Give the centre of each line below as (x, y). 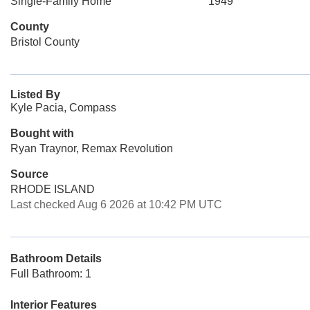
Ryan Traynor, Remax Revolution (92, 148)
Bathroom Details (56, 258)
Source (29, 174)
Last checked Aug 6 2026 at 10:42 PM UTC (116, 204)
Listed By (35, 94)
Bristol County (45, 42)
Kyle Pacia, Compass (63, 108)
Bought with (42, 133)
